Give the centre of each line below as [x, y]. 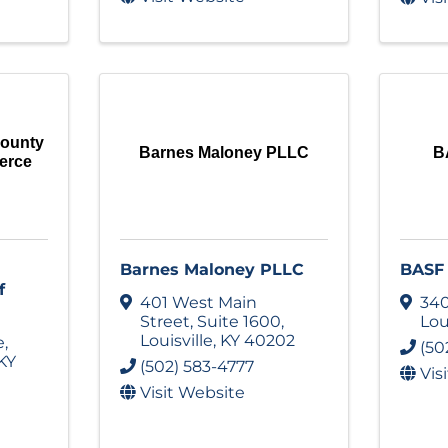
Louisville [176, 340]
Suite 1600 [238, 321]
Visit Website [192, 392]
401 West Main [198, 302]
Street [164, 321]
